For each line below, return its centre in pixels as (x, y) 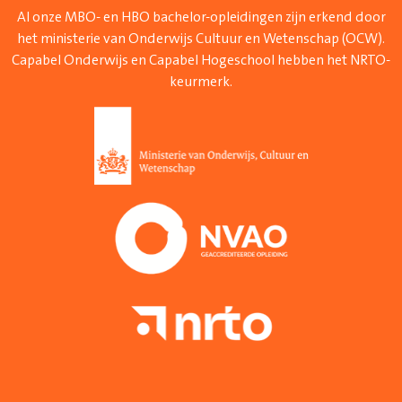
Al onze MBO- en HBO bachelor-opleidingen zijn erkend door (201, 17)
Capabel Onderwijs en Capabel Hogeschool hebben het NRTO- (201, 60)
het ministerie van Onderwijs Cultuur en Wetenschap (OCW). (201, 38)
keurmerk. (201, 81)
